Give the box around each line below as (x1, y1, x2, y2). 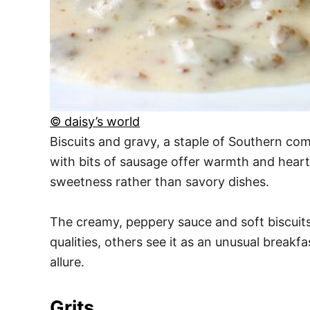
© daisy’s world (50, 114, 140, 129)
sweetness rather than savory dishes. (50, 174, 269, 190)
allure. (50, 255, 84, 270)
